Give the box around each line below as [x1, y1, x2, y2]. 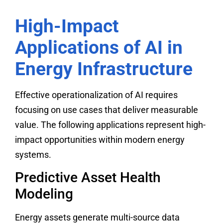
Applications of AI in [15, 36, 183, 58]
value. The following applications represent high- [15, 119, 206, 130]
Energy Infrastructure [15, 58, 193, 80]
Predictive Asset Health [15, 169, 161, 186]
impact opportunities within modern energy [15, 134, 185, 145]
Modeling [15, 186, 73, 203]
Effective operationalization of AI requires [15, 89, 178, 100]
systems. [15, 149, 51, 160]
